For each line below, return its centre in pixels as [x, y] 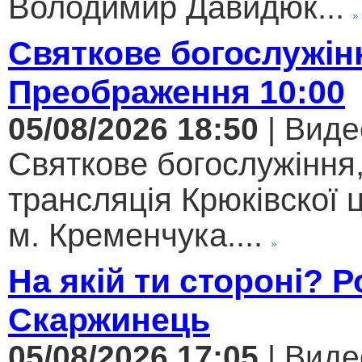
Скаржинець [109, 320]
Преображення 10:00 [177, 92]
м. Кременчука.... [135, 236]
